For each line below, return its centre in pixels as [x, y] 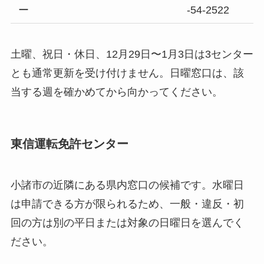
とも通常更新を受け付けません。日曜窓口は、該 [127, 73]
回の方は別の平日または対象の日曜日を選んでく [127, 222]
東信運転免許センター [69, 144]
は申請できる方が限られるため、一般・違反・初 [127, 204]
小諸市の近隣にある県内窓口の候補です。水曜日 [127, 185]
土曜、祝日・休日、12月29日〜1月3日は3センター [132, 55]
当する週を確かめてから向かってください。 [116, 92]
